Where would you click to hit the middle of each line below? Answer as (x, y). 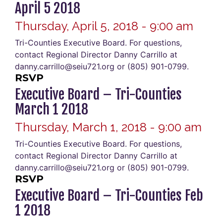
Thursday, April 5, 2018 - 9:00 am (104, 26)
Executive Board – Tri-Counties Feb (109, 195)
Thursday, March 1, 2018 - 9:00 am (108, 127)
